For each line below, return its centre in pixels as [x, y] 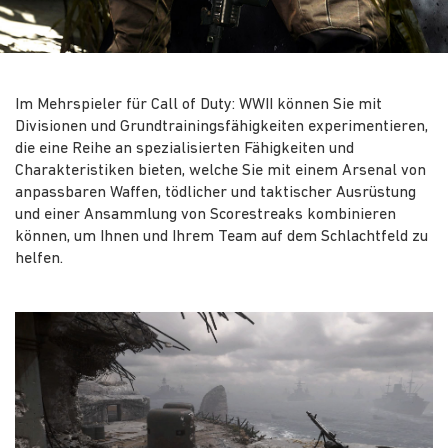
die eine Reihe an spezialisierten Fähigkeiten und [184, 148]
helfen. [39, 258]
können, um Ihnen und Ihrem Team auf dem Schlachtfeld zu [221, 236]
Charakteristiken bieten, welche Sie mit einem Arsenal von [220, 170]
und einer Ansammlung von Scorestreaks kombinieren [205, 214]
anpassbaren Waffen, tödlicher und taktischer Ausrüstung [215, 192]
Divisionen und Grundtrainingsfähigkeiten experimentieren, [221, 126]
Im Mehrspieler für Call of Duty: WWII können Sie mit [198, 104]
